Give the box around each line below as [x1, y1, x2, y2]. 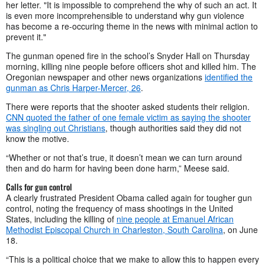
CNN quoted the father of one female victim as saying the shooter [6, 111, 251, 124]
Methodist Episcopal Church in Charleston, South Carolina [6, 224, 223, 236]
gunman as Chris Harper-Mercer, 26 [6, 82, 141, 94]
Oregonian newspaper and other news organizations [6, 71, 205, 83]
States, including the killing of [6, 213, 117, 225]
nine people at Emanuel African [117, 213, 234, 225]
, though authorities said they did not [105, 122, 241, 134]
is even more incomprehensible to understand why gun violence [6, 9, 244, 22]
